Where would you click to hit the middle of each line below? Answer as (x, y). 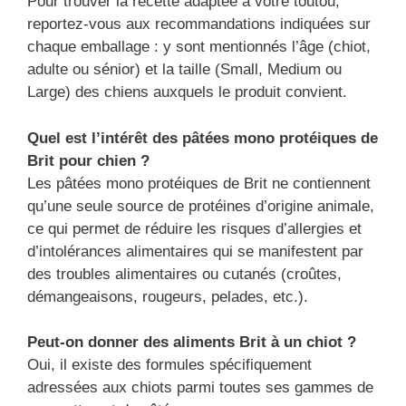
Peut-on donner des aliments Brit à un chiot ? (192, 343)
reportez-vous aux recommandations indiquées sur (199, 24)
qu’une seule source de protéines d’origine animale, (201, 206)
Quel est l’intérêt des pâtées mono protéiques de (203, 138)
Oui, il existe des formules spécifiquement (169, 365)
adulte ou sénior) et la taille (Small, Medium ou (184, 70)
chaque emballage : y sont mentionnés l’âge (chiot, (199, 47)
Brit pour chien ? (88, 160)
